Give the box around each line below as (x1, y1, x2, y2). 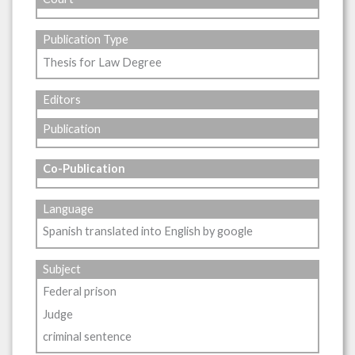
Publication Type (43, 32, 129, 47)
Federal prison (43, 284, 117, 299)
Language (43, 202, 94, 216)
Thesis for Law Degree (43, 55, 162, 69)
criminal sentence (43, 329, 132, 343)
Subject (43, 262, 82, 277)
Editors (43, 93, 82, 107)
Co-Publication (43, 162, 126, 176)
